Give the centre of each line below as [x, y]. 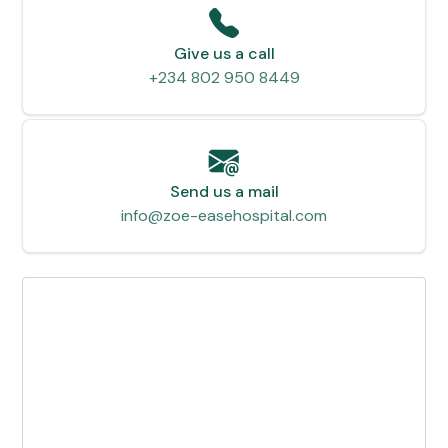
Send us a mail [224, 192]
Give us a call [224, 54]
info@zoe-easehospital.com [224, 216]
